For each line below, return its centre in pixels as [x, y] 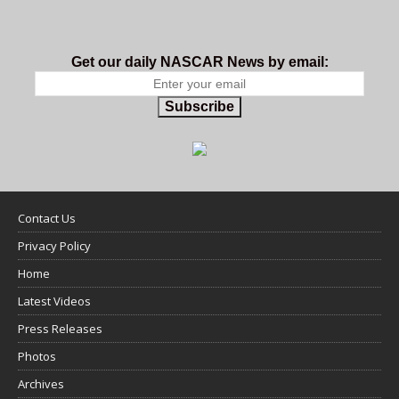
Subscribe [199, 106]
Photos [37, 356]
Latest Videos [54, 301]
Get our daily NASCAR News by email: [199, 61]
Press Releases [60, 328]
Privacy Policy [54, 245]
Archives [41, 383]
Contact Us [47, 218]
